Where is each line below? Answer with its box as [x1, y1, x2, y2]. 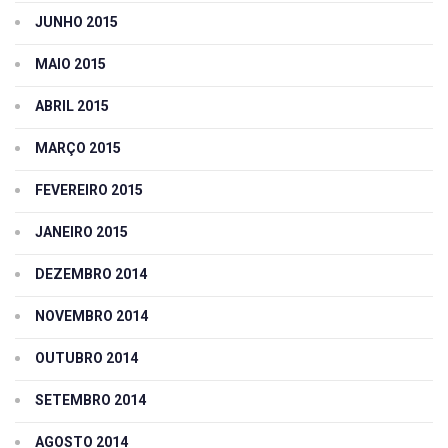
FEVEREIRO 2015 [35, 182, 143, 199]
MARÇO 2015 [35, 140, 121, 157]
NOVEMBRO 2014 [35, 308, 148, 325]
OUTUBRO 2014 [35, 350, 138, 367]
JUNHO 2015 [35, 14, 118, 31]
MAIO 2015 [35, 56, 106, 73]
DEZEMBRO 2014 [35, 266, 147, 283]
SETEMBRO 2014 [35, 392, 146, 409]
